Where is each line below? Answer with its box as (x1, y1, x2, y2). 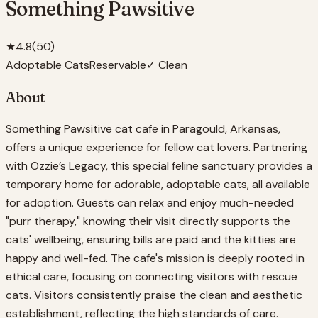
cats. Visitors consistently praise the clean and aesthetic (6, 287, 302, 302)
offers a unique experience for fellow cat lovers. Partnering (6, 139, 307, 155)
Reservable (89, 57, 146, 72)
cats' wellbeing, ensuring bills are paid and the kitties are (6, 231, 296, 247)
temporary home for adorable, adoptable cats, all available (6, 176, 310, 192)
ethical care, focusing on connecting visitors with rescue (6, 268, 297, 284)
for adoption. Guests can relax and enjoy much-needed (6, 194, 294, 210)
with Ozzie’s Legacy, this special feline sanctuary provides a (6, 158, 312, 173)
